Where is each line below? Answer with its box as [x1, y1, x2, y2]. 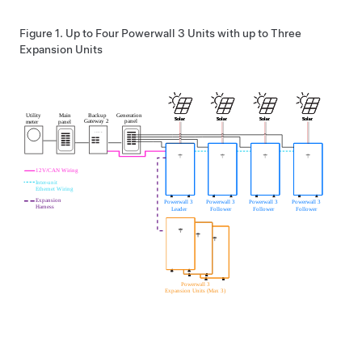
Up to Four [65, 27, 121, 40]
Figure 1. [19, 27, 65, 40]
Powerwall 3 [121, 27, 185, 40]
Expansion [19, 43, 73, 56]
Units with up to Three [185, 27, 301, 40]
